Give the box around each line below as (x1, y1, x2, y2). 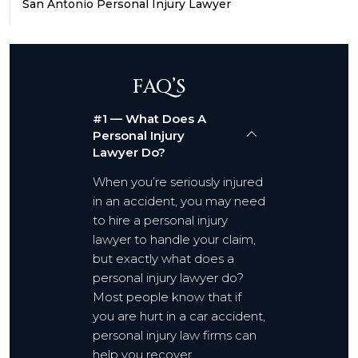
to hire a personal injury (93, 213, 228, 228)
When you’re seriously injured (93, 174, 263, 189)
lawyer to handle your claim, (93, 232, 256, 247)
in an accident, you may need (93, 193, 265, 209)
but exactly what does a (93, 251, 234, 266)
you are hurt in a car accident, (93, 308, 265, 324)
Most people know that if (93, 289, 241, 304)
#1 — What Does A (93, 111, 206, 126)
